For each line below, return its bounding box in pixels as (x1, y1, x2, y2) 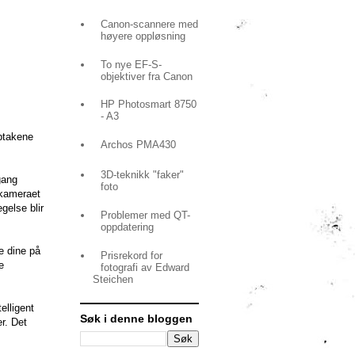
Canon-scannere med (101, 17, 199, 30)
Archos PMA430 (101, 139, 177, 151)
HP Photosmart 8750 (101, 98, 197, 111)
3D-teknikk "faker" (101, 169, 185, 181)
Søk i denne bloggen (80, 311, 193, 325)
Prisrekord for (101, 249, 163, 261)
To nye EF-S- (101, 58, 162, 71)
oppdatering (101, 221, 155, 234)
